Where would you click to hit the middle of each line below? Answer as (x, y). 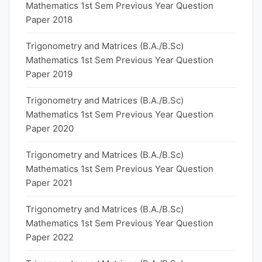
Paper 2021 (49, 183)
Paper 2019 (49, 74)
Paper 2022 (50, 237)
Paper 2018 (49, 20)
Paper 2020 (50, 128)
